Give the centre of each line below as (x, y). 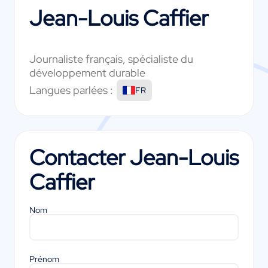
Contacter (80, 157)
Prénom (44, 259)
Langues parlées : (71, 90)
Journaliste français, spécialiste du (111, 59)
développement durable (87, 72)
